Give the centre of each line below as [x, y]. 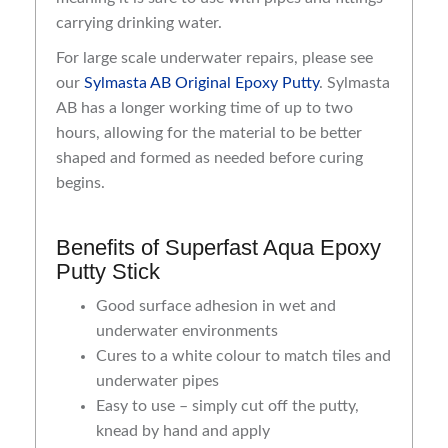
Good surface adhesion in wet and [216, 306]
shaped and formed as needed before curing [209, 158]
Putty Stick [108, 272]
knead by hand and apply [183, 431]
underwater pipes [157, 381]
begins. [80, 183]
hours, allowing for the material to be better [209, 133]
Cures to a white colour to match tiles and [243, 356]
